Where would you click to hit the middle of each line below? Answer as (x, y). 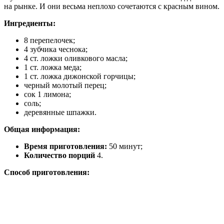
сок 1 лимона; (47, 94)
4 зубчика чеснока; (56, 49)
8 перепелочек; (49, 40)
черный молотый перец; (65, 85)
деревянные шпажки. (60, 112)
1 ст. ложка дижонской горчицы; (80, 76)
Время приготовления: (65, 146)
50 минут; (125, 146)
